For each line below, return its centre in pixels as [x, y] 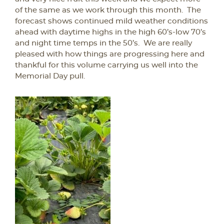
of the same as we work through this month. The [108, 10]
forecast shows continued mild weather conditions [111, 21]
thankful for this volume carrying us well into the [106, 65]
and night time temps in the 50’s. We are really [103, 43]
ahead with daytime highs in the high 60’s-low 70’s [110, 32]
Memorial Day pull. [50, 76]
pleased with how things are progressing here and [110, 54]
